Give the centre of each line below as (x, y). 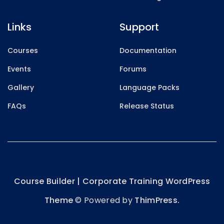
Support (139, 27)
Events (19, 69)
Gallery (21, 87)
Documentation (148, 50)
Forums (133, 69)
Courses (23, 50)
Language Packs (149, 87)
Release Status (147, 106)
